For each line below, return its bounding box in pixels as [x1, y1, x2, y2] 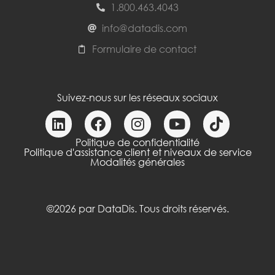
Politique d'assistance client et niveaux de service [23, 145, 252, 158]
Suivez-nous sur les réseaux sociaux [57, 91, 218, 104]
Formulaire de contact [92, 42, 197, 55]
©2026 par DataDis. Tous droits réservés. [46, 202, 229, 215]
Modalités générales [90, 155, 185, 168]
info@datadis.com [101, 21, 187, 34]
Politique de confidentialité [76, 136, 199, 149]
